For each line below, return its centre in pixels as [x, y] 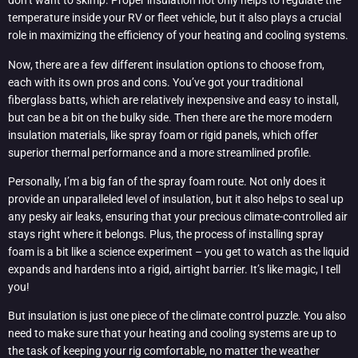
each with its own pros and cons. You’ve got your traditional [155, 82]
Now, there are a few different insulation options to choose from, [166, 64]
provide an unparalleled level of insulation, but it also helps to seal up [176, 199]
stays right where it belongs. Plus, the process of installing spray [166, 234]
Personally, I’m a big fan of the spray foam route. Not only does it [167, 181]
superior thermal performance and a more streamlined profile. [160, 152]
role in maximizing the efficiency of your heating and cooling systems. [178, 36]
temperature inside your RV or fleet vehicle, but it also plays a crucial [175, 18]
